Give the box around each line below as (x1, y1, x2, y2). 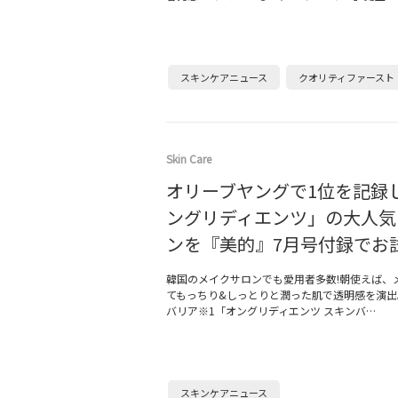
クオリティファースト (298, 70, 394, 84)
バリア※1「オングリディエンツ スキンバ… (166, 303, 376, 318)
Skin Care (166, 151, 211, 166)
